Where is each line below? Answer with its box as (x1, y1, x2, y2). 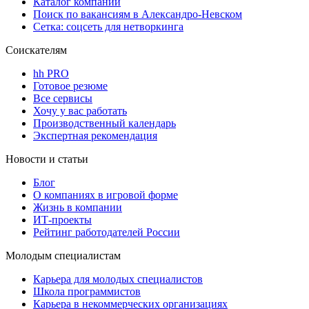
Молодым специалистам (6, 249, 121, 261)
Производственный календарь (33, 117, 176, 129)
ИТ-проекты (33, 213, 92, 226)
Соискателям (6, 43, 67, 56)
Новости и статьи (6, 152, 88, 165)
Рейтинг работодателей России (33, 226, 180, 238)
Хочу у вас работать (33, 104, 127, 117)
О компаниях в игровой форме (33, 188, 178, 201)
